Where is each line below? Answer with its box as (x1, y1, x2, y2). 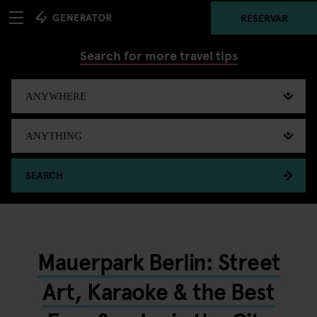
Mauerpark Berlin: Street (37, 246, 280, 277)
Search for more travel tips (79, 46, 238, 64)
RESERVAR (240, 11, 288, 24)
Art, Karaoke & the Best (42, 275, 275, 306)
